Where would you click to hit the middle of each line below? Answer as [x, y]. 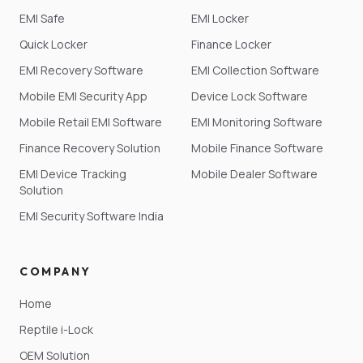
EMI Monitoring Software [257, 122]
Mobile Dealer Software [254, 174]
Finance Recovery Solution [90, 148]
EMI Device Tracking [73, 174]
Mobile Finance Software [257, 148]
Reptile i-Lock [56, 329]
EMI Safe [42, 18]
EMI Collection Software [255, 70]
